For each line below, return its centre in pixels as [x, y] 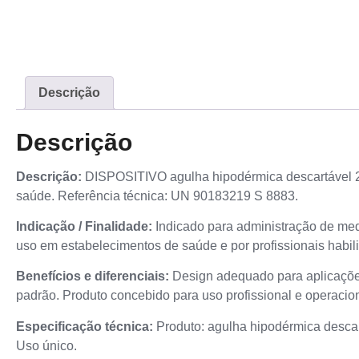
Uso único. [46, 345]
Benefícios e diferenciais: [93, 276]
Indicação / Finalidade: [84, 227]
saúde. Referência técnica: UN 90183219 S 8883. [157, 196]
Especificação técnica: [85, 326]
